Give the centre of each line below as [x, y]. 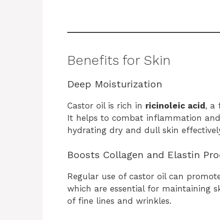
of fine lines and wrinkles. [119, 201]
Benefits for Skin [119, 60]
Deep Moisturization [115, 84]
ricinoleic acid [175, 105]
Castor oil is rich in [106, 105]
